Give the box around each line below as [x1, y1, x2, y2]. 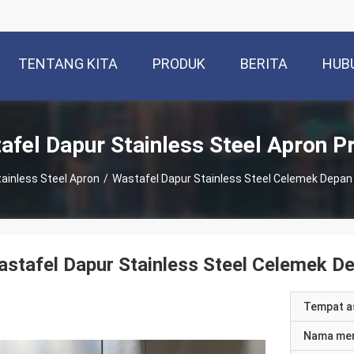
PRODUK [153, 55, 205, 73]
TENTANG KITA [18, 55, 118, 73]
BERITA [240, 55, 288, 73]
